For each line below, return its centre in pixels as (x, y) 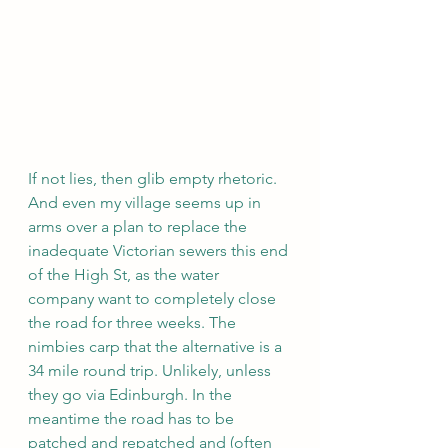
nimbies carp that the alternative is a (157, 347)
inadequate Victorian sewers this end (160, 251)
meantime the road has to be (133, 419)
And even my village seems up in (146, 203)
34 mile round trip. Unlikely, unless (151, 371)
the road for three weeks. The (134, 323)
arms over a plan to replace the (139, 227)
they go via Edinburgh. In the (132, 395)
